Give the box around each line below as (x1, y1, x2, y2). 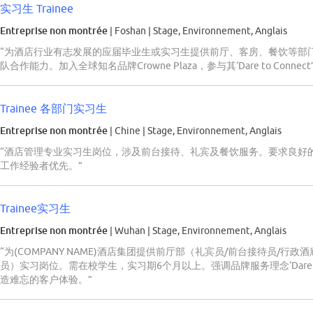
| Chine (108, 125, 143, 137)
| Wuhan (108, 225, 147, 237)
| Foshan (108, 25, 148, 37)
